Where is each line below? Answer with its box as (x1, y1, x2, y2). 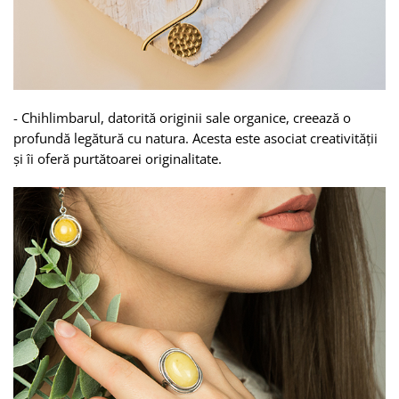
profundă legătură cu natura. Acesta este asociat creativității (13, 128, 378, 147)
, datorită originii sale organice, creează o (101, 108, 351, 126)
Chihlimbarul (21, 108, 101, 126)
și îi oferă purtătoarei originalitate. (13, 149, 222, 167)
